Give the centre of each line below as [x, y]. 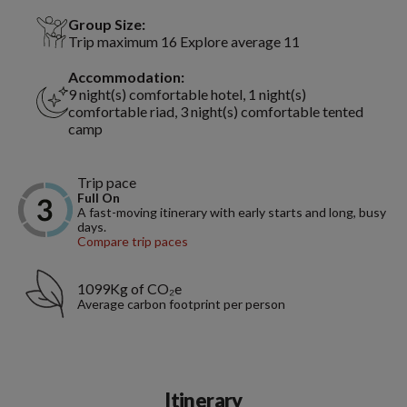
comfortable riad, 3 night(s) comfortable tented [216, 111]
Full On [99, 197]
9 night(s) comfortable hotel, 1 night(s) [187, 94]
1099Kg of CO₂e [129, 288]
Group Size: [107, 24]
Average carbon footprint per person [181, 303]
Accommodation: [126, 76]
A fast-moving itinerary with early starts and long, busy [232, 212]
